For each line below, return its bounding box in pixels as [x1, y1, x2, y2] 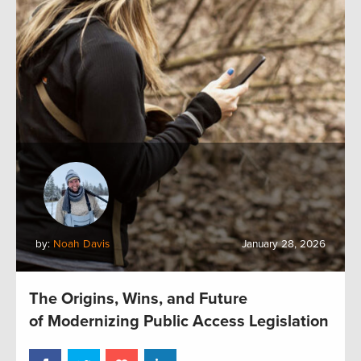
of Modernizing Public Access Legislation [29, 311, 329, 331]
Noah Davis [53, 237, 110, 251]
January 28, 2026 [242, 237, 326, 251]
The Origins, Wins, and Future [29, 288, 247, 309]
